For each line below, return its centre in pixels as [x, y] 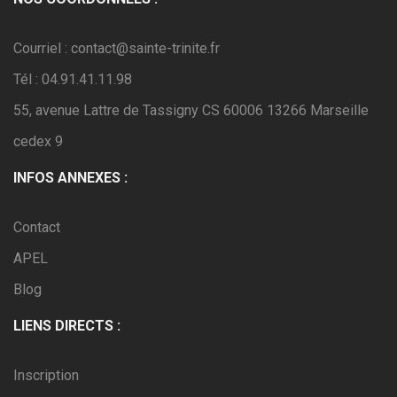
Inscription [46, 375]
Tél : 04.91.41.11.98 [73, 79]
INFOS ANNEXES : [70, 178]
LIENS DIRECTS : [67, 326]
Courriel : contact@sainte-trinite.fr [117, 48]
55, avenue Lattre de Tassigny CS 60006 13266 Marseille [191, 110]
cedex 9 [38, 141]
